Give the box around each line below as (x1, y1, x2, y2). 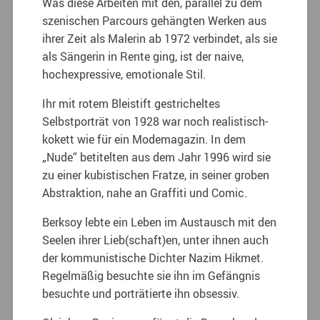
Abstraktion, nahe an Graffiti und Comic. (42, 184, 248, 201)
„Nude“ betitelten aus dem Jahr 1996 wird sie (42, 149, 271, 165)
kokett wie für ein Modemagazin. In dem (42, 131, 246, 147)
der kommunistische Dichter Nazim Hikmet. (42, 249, 264, 266)
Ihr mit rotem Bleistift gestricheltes (42, 95, 221, 111)
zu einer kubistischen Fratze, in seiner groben (42, 166, 270, 183)
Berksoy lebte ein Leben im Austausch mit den (42, 214, 277, 230)
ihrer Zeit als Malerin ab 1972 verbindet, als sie (42, 30, 278, 46)
